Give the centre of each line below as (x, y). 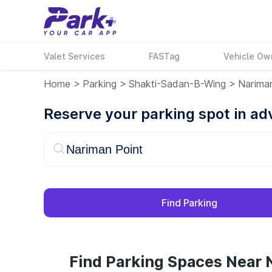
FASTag (165, 56)
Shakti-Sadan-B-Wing (177, 84)
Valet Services (74, 56)
